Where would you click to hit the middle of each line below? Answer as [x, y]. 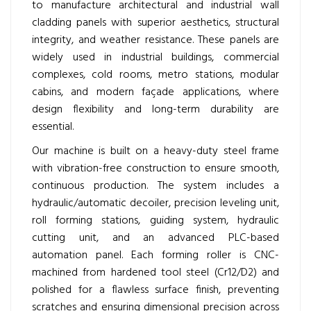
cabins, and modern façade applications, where [155, 92]
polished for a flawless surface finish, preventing [155, 290]
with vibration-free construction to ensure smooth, [155, 169]
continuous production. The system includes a [155, 186]
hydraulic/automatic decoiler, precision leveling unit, [155, 203]
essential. [53, 127]
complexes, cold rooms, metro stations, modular [155, 75]
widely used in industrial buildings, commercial [155, 58]
